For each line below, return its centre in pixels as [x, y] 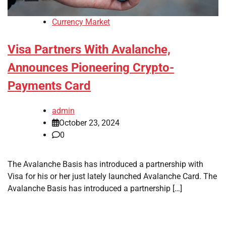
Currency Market [81, 22]
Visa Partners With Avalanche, [89, 49]
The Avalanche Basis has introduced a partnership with [105, 164]
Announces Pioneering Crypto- [91, 68]
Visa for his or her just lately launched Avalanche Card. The [112, 176]
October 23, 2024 [89, 123]
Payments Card [49, 86]
